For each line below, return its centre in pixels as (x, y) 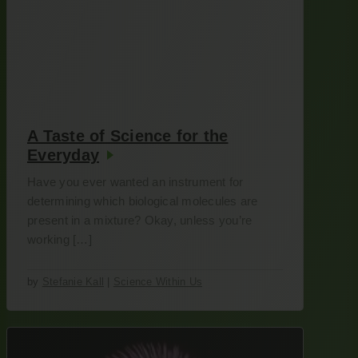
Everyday (63, 155)
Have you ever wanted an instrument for (135, 182)
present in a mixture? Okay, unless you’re (140, 220)
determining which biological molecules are (143, 201)
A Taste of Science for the (128, 136)
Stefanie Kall (73, 282)
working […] (60, 239)
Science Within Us (157, 282)
